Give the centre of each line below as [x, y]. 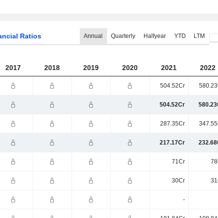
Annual [93, 36]
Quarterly [123, 36]
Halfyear [154, 36]
